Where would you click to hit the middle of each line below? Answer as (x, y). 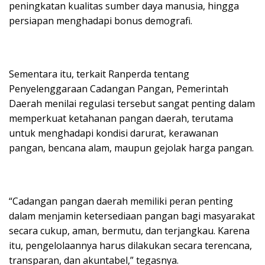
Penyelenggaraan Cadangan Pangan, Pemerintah (119, 88)
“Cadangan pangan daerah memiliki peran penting (121, 201)
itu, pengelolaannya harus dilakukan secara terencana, (130, 245)
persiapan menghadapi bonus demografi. (101, 20)
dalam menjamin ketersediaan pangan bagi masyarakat (132, 216)
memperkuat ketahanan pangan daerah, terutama (121, 118)
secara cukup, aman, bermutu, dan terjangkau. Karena (129, 230)
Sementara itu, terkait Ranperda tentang (99, 74)
